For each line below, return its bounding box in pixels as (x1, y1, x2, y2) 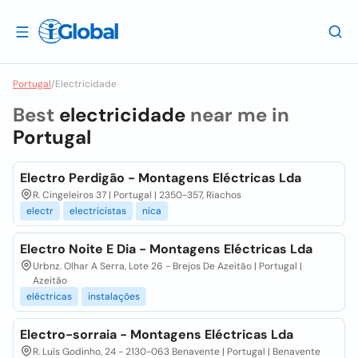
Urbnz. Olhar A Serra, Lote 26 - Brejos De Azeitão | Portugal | (33, 260, 302, 272)
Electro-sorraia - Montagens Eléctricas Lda (20, 326, 293, 343)
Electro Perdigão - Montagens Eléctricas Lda (20, 169, 301, 186)
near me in (185, 102, 289, 127)
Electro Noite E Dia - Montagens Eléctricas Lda (20, 241, 312, 257)
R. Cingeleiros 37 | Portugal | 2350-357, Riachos (33, 189, 241, 201)
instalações (88, 290, 140, 303)
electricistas (70, 205, 126, 217)
